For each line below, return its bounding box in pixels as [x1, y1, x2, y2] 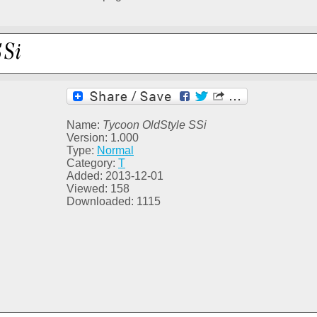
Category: [67, 157, 118, 170]
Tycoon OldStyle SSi [103, 119, 207, 132]
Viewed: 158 [67, 183, 129, 195]
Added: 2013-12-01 [67, 170, 163, 183]
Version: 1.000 [67, 132, 139, 144]
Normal [97, 144, 134, 157]
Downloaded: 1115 [67, 195, 161, 208]
